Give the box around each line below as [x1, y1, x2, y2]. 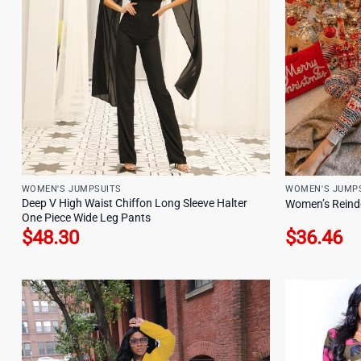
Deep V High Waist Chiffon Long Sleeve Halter [21, 196, 247, 210]
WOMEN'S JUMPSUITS [21, 183, 122, 194]
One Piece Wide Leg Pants [21, 210, 151, 225]
